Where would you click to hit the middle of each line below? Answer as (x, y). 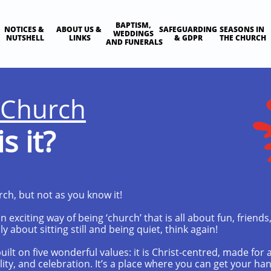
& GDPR (188, 38)
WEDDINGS (133, 34)
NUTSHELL (25, 38)
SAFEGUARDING (188, 29)
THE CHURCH (243, 38)
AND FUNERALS (134, 42)
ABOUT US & (79, 29)
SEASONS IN (242, 29)
